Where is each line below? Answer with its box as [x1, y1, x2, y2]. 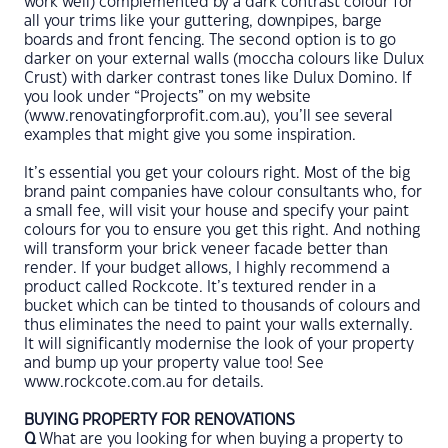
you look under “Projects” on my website [24, 90, 311, 105]
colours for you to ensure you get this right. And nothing [24, 223, 420, 238]
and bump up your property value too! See [24, 356, 324, 371]
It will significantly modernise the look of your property [24, 337, 414, 352]
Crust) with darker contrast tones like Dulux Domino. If [24, 71, 412, 86]
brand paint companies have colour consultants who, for [24, 185, 422, 200]
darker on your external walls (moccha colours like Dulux [24, 52, 424, 67]
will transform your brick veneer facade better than [24, 242, 388, 257]
